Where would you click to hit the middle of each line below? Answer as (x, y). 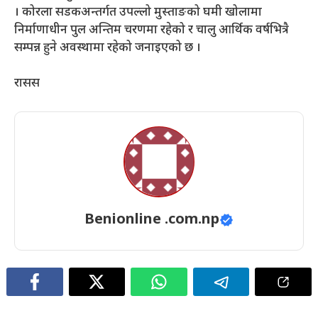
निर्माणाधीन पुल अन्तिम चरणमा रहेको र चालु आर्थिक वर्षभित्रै (152, 30)
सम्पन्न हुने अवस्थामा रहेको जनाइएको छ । (108, 48)
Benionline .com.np (152, 220)
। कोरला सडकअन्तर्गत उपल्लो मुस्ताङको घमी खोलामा (138, 12)
